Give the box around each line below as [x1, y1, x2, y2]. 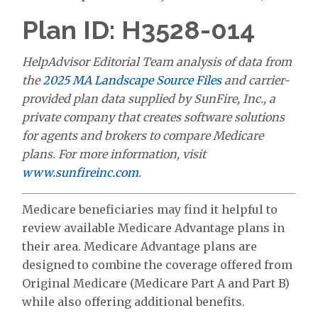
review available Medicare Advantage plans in [22, 221, 285, 235]
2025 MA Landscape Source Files [43, 73, 222, 87]
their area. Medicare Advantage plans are [22, 239, 258, 253]
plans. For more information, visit [22, 147, 207, 161]
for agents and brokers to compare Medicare [22, 128, 264, 143]
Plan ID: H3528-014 [22, 15, 256, 45]
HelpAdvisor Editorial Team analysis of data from [22, 55, 292, 69]
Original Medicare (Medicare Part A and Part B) [22, 276, 290, 290]
